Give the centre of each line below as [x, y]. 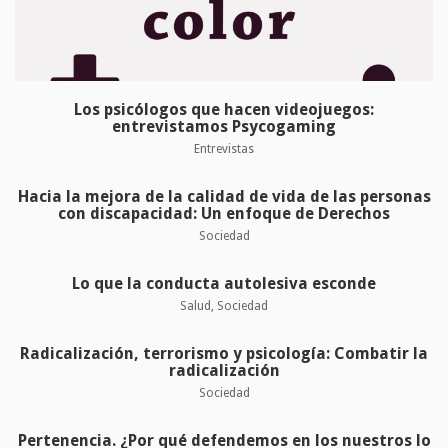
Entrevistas [224, 148]
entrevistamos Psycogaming [224, 126]
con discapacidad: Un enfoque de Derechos [224, 213]
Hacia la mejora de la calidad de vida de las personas [224, 196]
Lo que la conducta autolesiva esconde [224, 283]
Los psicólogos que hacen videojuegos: [224, 109]
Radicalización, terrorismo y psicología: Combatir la [224, 353]
